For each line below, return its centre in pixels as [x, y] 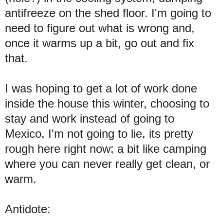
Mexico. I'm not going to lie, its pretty [99, 133]
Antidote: [28, 209]
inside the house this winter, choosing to [107, 103]
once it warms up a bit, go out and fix [100, 43]
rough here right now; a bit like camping [106, 148]
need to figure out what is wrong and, [100, 28]
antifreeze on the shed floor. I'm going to [108, 13]
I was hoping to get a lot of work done [101, 88]
